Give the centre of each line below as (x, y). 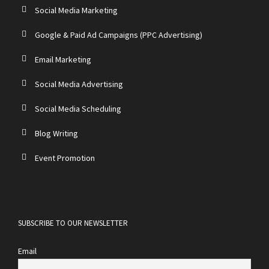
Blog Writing (56, 134)
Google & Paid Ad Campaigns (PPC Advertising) (119, 35)
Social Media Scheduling (78, 109)
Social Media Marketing (76, 11)
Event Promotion (65, 158)
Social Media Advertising (79, 84)
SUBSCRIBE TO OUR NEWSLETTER (73, 223)
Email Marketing (63, 60)
